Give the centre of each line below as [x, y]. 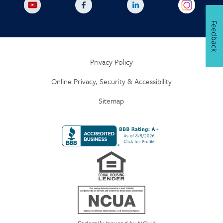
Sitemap [111, 100]
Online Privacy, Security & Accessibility [111, 81]
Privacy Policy [111, 61]
